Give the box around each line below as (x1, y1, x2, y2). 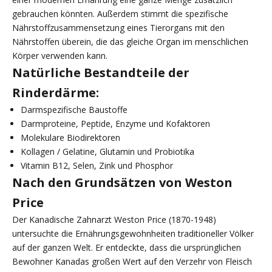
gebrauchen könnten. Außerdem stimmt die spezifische (12, 7, 228, 19)
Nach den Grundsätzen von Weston (12, 174, 233, 191)
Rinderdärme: (12, 84, 99, 101)
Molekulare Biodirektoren (21, 131, 120, 143)
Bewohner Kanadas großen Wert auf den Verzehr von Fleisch (12, 255, 252, 267)
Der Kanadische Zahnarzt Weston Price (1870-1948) (12, 213, 216, 225)
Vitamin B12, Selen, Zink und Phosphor (21, 159, 173, 171)
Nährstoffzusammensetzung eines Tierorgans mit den (12, 21, 225, 33)
